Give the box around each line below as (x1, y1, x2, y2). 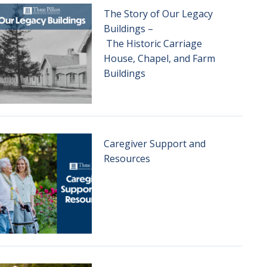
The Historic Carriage (103, 37, 202, 50)
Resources (103, 152, 150, 165)
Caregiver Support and (103, 137, 206, 150)
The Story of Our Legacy (103, 7, 213, 20)
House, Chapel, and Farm (103, 52, 215, 65)
